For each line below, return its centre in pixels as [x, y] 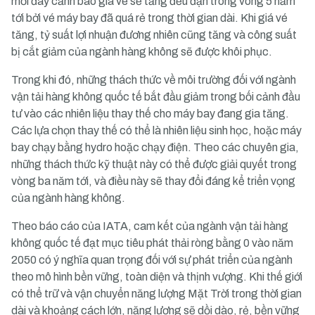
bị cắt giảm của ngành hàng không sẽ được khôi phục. [142, 52]
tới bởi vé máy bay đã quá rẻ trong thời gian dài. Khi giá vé [149, 18]
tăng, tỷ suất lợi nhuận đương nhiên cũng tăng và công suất [154, 35]
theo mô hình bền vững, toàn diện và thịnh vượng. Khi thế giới [157, 277]
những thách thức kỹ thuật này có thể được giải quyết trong [154, 164]
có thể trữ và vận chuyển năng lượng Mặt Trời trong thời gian [156, 294]
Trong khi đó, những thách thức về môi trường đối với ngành [154, 80]
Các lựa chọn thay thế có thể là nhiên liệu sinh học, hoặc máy [156, 130]
